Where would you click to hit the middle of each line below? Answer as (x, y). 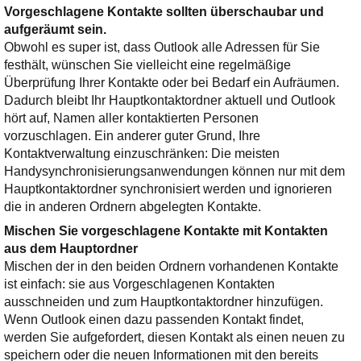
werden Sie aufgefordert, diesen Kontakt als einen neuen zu (174, 337)
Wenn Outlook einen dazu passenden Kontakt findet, (154, 320)
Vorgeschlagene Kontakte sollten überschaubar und (164, 12)
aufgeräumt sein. (55, 29)
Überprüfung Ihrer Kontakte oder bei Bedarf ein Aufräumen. (171, 83)
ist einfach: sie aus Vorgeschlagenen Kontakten (139, 284)
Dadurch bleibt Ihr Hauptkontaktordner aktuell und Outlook (169, 100)
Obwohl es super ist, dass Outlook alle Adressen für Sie (162, 47)
